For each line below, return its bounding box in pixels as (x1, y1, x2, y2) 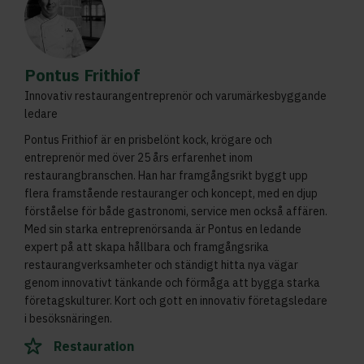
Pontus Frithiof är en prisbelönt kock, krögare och (24, 132, 272, 147)
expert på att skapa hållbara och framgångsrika (24, 239, 269, 254)
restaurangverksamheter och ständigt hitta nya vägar (24, 257, 298, 272)
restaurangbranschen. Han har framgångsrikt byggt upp (24, 167, 308, 183)
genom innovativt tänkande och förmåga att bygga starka (24, 275, 320, 290)
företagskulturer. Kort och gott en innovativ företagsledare (24, 292, 327, 308)
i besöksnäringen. (24, 310, 112, 326)
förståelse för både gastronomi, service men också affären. (24, 203, 327, 219)
